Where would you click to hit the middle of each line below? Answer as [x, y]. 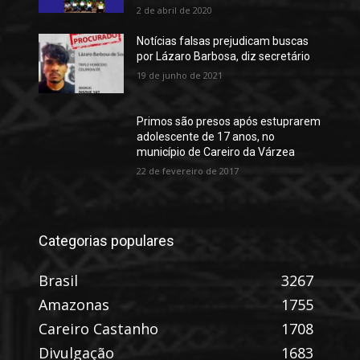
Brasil [58, 281]
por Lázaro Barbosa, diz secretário [223, 57]
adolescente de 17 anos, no [205, 137]
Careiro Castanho [98, 329]
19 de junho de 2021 [179, 76]
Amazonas [74, 305]
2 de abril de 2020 [174, 10]
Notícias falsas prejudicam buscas [222, 41]
